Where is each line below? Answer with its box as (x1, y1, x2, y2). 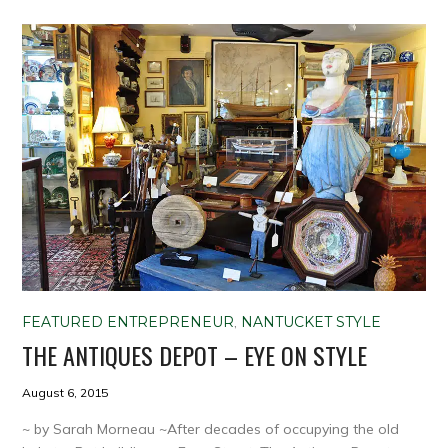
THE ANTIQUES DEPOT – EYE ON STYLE (22, 336, 368, 373)
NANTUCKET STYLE (241, 312, 382, 331)
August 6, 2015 (22, 384, 109, 400)
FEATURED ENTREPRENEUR (22, 312, 235, 331)
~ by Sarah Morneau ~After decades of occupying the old (22, 419, 400, 438)
